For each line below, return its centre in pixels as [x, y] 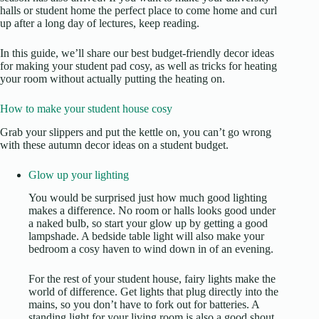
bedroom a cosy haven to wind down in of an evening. [151, 249]
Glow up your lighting [79, 174]
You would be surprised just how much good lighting [148, 198]
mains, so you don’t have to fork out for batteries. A [144, 305]
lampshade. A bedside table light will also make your [146, 236]
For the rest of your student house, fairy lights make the [152, 279]
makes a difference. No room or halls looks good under [152, 211]
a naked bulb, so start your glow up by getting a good [148, 224]
